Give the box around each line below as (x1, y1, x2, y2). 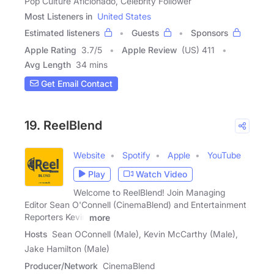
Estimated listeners (24, 27, 100, 38)
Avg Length (24, 59, 71, 70)
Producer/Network (24, 261, 98, 272)
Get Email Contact (39, 78, 113, 89)
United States (97, 10, 151, 21)
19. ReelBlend (24, 117, 102, 133)
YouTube (207, 149, 241, 160)
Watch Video (136, 169, 187, 180)
